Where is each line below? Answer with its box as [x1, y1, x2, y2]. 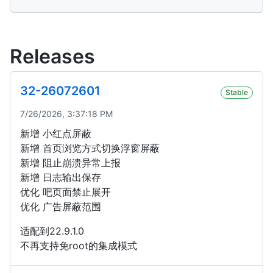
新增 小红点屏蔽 [20, 127, 91, 140]
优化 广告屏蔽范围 [20, 200, 101, 213]
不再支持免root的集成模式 [20, 239, 137, 252]
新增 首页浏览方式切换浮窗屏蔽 [20, 142, 160, 155]
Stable [225, 88, 248, 97]
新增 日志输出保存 [20, 171, 101, 184]
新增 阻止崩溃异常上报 [20, 157, 121, 169]
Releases [10, 44, 95, 69]
